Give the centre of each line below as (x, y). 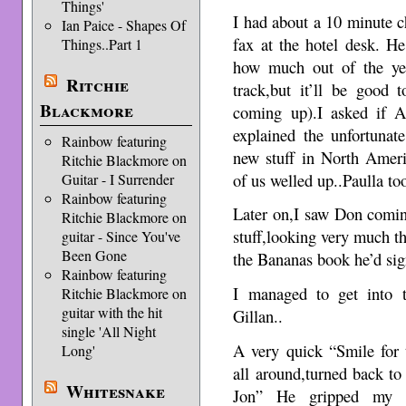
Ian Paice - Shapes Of (123, 25)
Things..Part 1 (101, 44)
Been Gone (94, 255)
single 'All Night (108, 331)
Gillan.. (258, 316)
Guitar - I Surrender (117, 179)
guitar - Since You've (121, 236)
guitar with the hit (111, 312)
